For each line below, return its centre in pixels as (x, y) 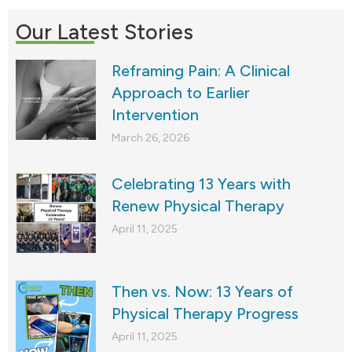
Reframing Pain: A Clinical (201, 70)
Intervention (155, 114)
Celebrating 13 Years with (201, 183)
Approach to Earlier (181, 92)
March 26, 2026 (150, 137)
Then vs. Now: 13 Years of (202, 291)
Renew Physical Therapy (198, 205)
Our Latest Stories (104, 31)
